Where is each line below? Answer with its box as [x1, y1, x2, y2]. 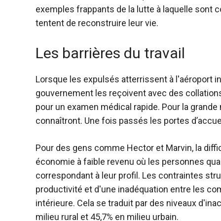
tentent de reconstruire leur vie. [36, 18, 158, 29]
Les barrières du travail [36, 44, 185, 62]
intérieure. [36, 198, 77, 209]
